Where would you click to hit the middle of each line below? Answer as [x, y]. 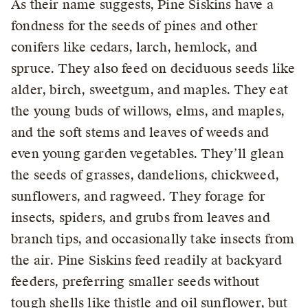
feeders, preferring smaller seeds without [135, 282]
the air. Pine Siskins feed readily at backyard [147, 261]
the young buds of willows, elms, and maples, [148, 111]
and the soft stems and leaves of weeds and [140, 133]
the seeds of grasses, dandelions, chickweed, [145, 175]
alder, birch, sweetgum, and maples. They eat [150, 90]
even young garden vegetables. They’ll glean [147, 154]
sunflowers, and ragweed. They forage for [139, 197]
